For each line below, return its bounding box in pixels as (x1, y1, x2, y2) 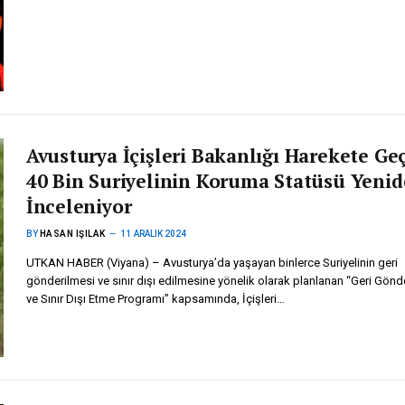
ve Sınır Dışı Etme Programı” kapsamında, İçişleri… (25, 292, 285, 306)
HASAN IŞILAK (39, 229, 106, 240)
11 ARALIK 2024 (120, 229, 186, 240)
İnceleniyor (25, 193, 132, 220)
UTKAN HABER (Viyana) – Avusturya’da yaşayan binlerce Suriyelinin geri (25, 256, 398, 270)
